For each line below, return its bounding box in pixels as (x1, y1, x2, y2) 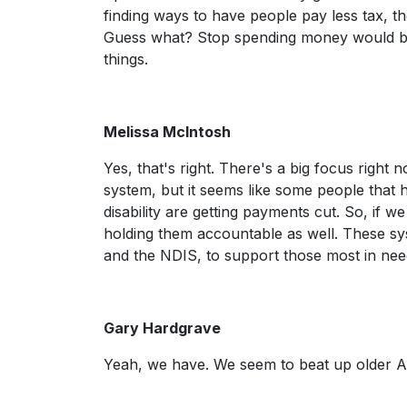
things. (104, 50, 153, 68)
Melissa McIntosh (104, 123, 231, 141)
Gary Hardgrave (104, 319, 221, 337)
